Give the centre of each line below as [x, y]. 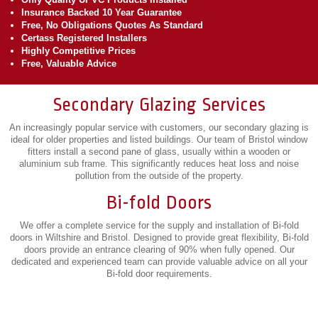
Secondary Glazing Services [159, 104]
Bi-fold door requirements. [159, 274]
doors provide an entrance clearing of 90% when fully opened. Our [159, 250]
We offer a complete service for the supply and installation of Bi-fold [159, 225]
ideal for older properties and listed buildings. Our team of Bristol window [159, 139]
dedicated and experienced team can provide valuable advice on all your [159, 262]
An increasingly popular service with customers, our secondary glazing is [159, 127]
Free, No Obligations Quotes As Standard [112, 25]
